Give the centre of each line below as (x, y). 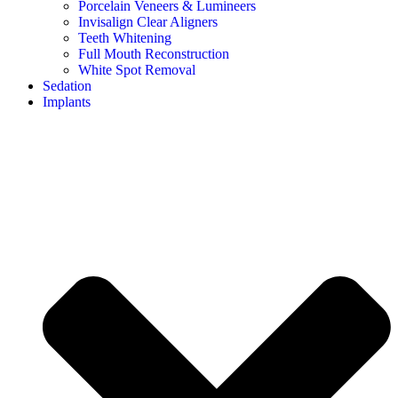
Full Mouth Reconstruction (154, 53)
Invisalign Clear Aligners (148, 21)
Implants (67, 101)
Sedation (67, 85)
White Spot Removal (137, 69)
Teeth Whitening (125, 37)
